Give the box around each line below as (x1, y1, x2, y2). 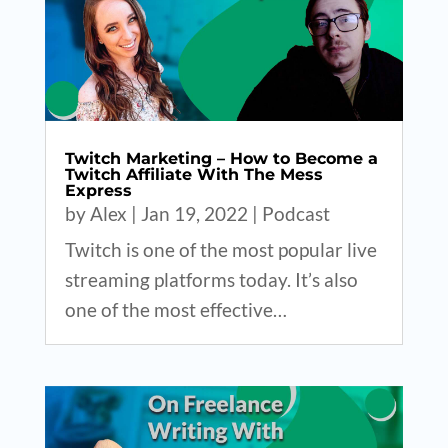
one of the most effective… (64, 298, 287, 322)
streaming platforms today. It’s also (64, 268, 358, 292)
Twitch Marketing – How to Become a (64, 149, 378, 169)
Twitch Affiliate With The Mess (64, 165, 323, 185)
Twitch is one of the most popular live (64, 238, 377, 262)
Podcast (261, 202, 330, 226)
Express (64, 181, 132, 201)
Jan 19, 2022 (140, 202, 248, 226)
